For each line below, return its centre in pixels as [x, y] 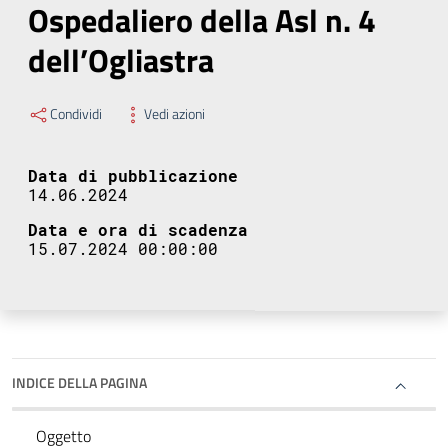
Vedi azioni [174, 114]
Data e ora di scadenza [138, 230]
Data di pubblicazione [133, 176]
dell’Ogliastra [121, 60]
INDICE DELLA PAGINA [79, 383]
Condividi [76, 114]
